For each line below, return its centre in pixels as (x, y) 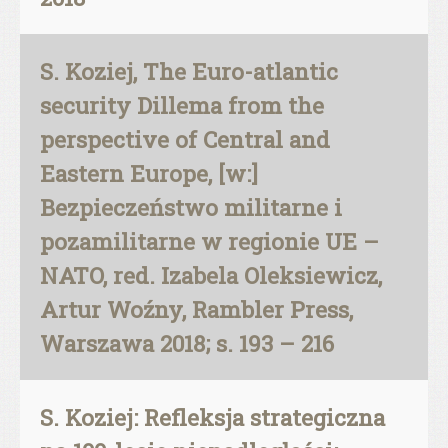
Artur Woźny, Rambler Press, (196, 309)
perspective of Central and (185, 139)
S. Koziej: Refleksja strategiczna (212, 417)
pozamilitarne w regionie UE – (209, 241)
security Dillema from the (182, 105)
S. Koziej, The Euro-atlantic (189, 71)
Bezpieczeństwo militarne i (191, 207)
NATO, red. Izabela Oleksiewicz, (211, 275)
